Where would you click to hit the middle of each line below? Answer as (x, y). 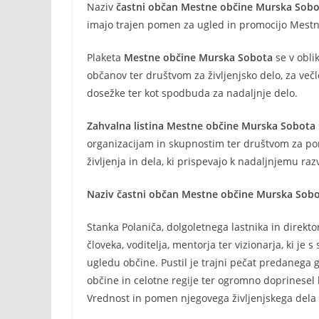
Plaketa (105, 57)
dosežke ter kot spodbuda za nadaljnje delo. (198, 93)
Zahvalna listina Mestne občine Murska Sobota (201, 126)
